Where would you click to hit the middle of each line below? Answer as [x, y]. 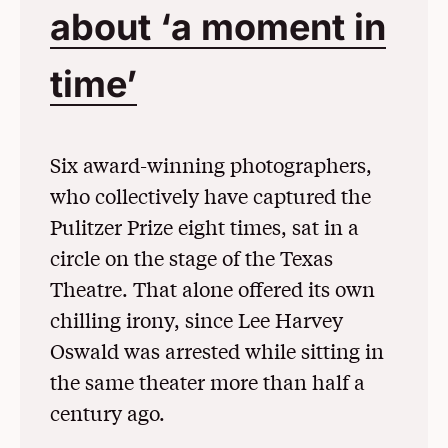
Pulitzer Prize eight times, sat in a [204, 227]
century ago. [107, 413]
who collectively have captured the [210, 196]
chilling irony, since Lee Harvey [196, 320]
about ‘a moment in [218, 27]
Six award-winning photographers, [211, 165]
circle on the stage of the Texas [191, 258]
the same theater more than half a [207, 382]
